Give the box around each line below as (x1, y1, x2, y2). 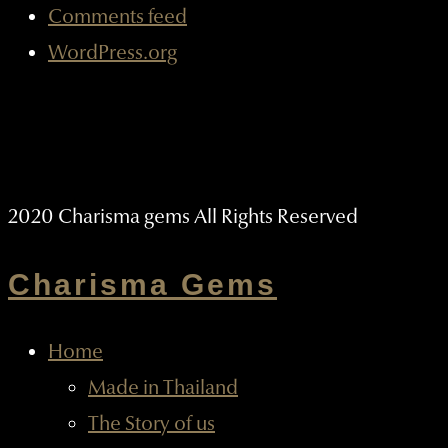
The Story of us (88, 411, 215, 436)
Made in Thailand (88, 375, 238, 400)
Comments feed (48, 4, 187, 29)
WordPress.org (48, 40, 177, 65)
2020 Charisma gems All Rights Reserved (8, 204, 358, 229)
